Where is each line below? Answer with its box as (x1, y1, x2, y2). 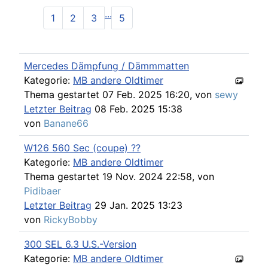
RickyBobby (44, 213, 98, 226)
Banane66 (44, 117, 89, 129)
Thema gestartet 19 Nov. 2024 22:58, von (24, 170, 214, 182)
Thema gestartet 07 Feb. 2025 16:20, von (24, 88, 215, 100)
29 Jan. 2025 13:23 (92, 199, 182, 211)
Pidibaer (24, 184, 61, 197)
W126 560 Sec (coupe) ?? (24, 141, 141, 154)
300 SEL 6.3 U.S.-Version (24, 237, 136, 250)
